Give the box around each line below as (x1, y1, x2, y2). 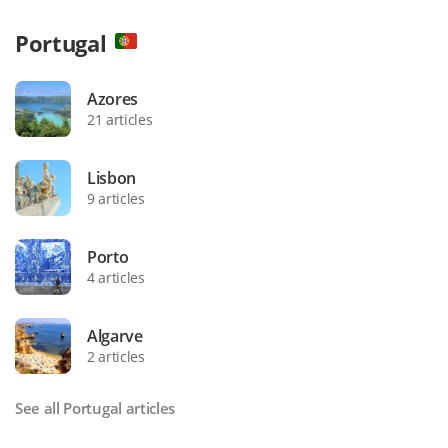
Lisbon (87, 167, 137, 190)
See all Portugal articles (15, 398, 175, 419)
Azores (87, 88, 139, 111)
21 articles (87, 110, 153, 130)
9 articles (87, 189, 145, 209)
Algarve (87, 325, 143, 348)
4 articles (87, 268, 145, 288)
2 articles (87, 347, 145, 367)
